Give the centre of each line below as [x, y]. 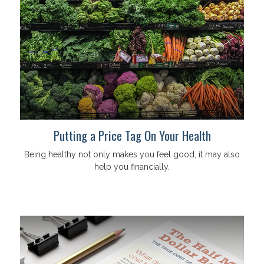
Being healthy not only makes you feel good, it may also [132, 154]
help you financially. [132, 166]
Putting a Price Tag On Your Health [132, 135]
